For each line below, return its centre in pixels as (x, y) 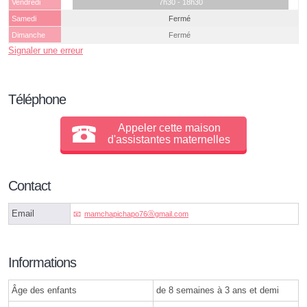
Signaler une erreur (46, 51)
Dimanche (28, 35)
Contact (29, 186)
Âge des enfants (44, 291)
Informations (42, 263)
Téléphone (37, 100)
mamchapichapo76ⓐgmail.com (136, 214)
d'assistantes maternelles (169, 140)
